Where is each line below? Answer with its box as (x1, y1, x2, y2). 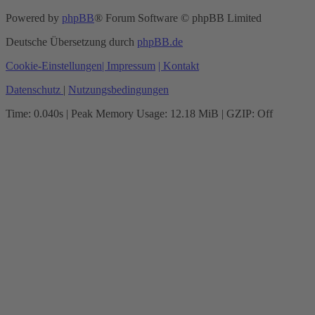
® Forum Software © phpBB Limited (94, 12, 262, 25)
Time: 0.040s (6, 108, 63, 120)
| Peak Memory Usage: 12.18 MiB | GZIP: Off (63, 108, 273, 120)
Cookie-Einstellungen (6, 60, 102, 72)
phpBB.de (137, 36, 183, 49)
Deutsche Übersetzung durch (6, 36, 137, 49)
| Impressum (102, 60, 155, 72)
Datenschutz (6, 84, 60, 96)
